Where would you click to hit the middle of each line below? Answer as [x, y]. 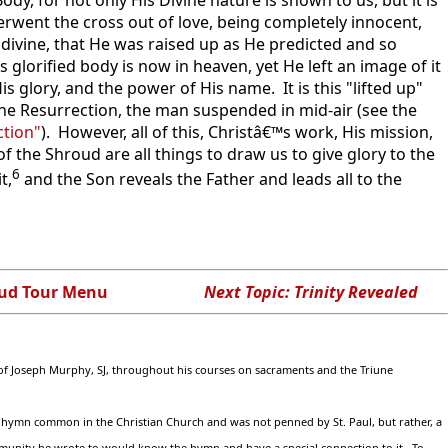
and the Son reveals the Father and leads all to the [211, 178]
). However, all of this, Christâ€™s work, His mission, [237, 131]
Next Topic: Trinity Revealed [310, 291]
